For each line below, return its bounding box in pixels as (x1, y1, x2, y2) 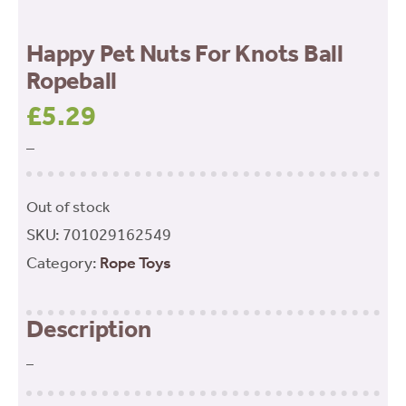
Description (26, 314, 151, 343)
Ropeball (26, 65, 117, 95)
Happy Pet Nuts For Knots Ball (26, 38, 343, 68)
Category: (26, 252, 100, 273)
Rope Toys (100, 252, 171, 273)
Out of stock (26, 198, 110, 216)
